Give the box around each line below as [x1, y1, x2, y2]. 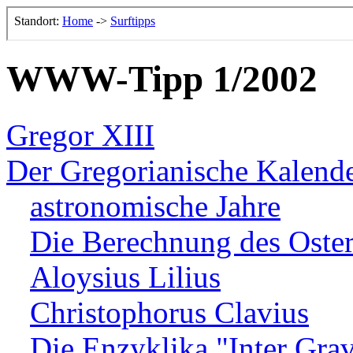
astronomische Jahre [30, 188, 281, 223]
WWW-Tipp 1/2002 [6, 58, 318, 100]
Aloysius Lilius [30, 259, 221, 294]
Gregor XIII [6, 117, 154, 152]
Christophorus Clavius [30, 295, 309, 329]
